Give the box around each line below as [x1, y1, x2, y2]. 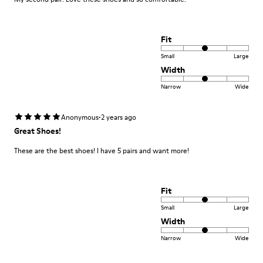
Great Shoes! [14, 125, 61, 137]
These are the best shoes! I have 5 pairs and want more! [14, 146, 189, 156]
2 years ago [101, 112, 136, 122]
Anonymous [61, 112, 99, 122]
